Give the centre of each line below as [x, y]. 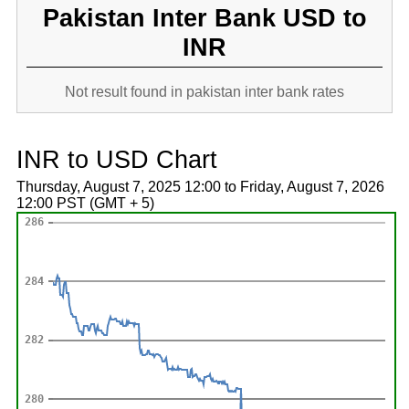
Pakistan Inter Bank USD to [204, 18]
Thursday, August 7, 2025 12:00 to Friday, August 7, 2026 [200, 187]
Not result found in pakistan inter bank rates [204, 92]
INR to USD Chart [116, 159]
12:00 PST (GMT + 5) [85, 203]
